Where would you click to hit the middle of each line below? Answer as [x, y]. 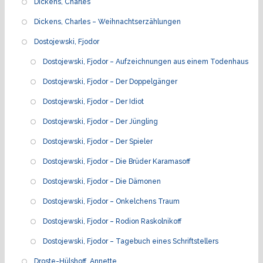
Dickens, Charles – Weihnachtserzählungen [107, 21]
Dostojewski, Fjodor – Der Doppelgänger [110, 81]
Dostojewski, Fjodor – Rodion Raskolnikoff [112, 221]
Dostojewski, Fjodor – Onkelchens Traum [111, 201]
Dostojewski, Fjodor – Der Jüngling [100, 121]
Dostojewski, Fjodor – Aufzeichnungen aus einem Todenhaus [146, 61]
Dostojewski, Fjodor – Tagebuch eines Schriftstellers [131, 241]
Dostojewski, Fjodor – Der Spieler [98, 141]
